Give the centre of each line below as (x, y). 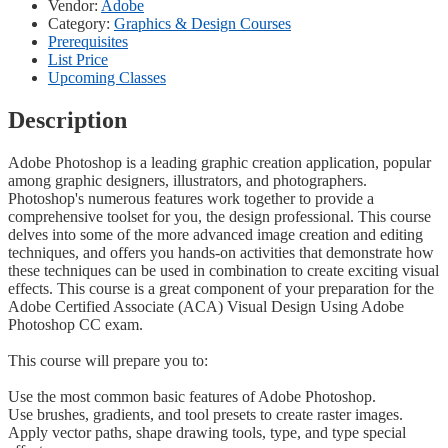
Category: (81, 23)
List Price (78, 59)
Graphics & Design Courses (202, 23)
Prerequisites (88, 41)
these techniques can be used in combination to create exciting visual (223, 270)
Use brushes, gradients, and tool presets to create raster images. (205, 414)
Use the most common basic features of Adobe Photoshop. (192, 396)
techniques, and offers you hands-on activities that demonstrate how (221, 252)
